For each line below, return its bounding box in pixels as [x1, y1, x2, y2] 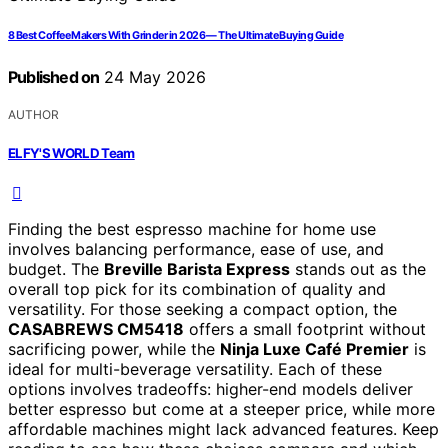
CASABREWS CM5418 [8, 318, 184, 339]
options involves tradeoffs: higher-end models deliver [8, 378, 413, 399]
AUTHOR [8, 107, 59, 123]
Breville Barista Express [104, 258, 290, 279]
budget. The [8, 258, 104, 279]
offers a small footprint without [184, 318, 426, 339]
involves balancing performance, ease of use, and [8, 238, 384, 259]
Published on [8, 67, 100, 88]
